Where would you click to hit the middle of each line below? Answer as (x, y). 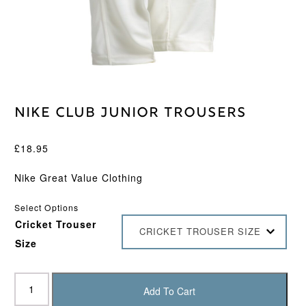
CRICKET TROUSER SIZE (200, 232)
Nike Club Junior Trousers (130, 113)
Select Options (46, 207)
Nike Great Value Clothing (78, 177)
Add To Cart (170, 291)
